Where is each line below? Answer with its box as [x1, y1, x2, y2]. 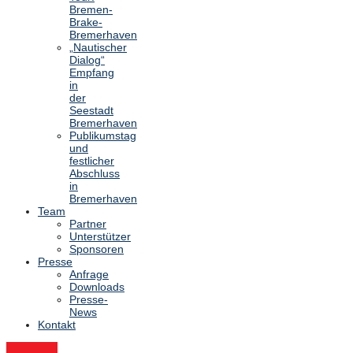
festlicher [69, 154, 114, 168]
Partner [69, 217, 106, 231]
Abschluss [69, 167, 120, 180]
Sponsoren [69, 243, 124, 256]
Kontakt [38, 318, 76, 332]
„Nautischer [69, 41, 127, 54]
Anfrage [69, 268, 109, 281]
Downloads [69, 281, 124, 294]
